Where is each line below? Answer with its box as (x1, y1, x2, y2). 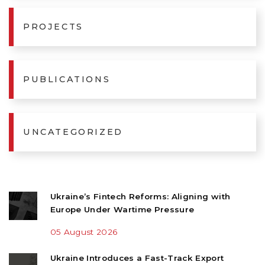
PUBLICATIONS (23, 73, 111, 85)
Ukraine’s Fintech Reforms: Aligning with (50, 191, 231, 201)
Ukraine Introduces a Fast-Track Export (50, 253, 224, 263)
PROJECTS (23, 21, 83, 32)
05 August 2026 (50, 227, 118, 237)
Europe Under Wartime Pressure (50, 204, 195, 214)
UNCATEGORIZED (23, 126, 123, 137)
